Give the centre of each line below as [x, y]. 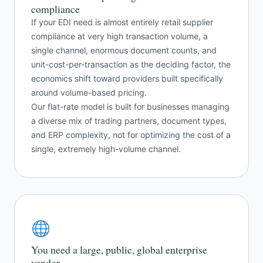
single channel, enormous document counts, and [124, 50]
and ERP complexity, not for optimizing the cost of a [131, 135]
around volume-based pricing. [89, 93]
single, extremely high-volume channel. [106, 149]
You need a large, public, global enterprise [119, 250]
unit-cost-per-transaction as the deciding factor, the [131, 65]
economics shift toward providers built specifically [127, 79]
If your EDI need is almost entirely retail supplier [122, 22]
